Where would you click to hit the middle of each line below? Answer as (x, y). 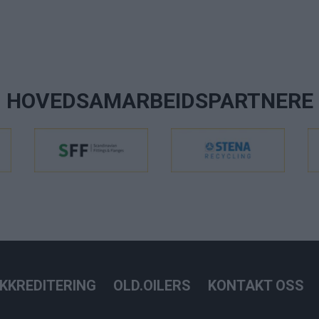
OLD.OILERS (152, 285)
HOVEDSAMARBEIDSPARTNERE (159, 101)
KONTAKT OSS (256, 285)
